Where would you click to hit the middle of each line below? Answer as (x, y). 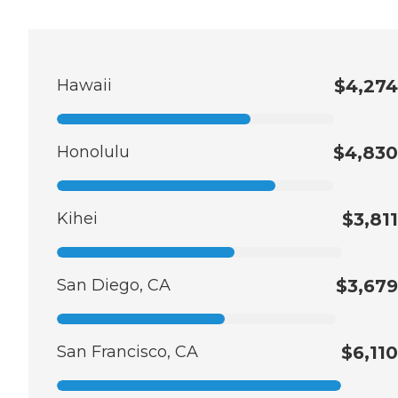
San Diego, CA (114, 286)
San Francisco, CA (127, 352)
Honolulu (93, 152)
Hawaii (84, 86)
